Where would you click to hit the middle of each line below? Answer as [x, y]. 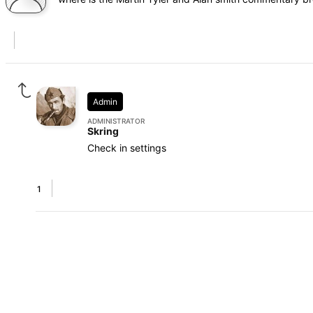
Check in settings [127, 148]
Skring [103, 131]
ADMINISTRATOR [116, 121]
